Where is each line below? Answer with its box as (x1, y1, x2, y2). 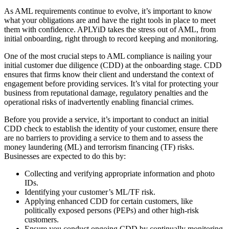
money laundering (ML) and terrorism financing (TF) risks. (4, 143, 194, 152)
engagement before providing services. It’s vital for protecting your (4, 79, 218, 88)
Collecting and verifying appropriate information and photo (25, 169, 215, 178)
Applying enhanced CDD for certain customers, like (25, 197, 193, 206)
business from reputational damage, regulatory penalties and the (4, 88, 208, 98)
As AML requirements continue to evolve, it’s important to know (4, 7, 212, 16)
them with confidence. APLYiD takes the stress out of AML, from (4, 25, 216, 34)
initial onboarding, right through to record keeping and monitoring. (4, 34, 218, 43)
